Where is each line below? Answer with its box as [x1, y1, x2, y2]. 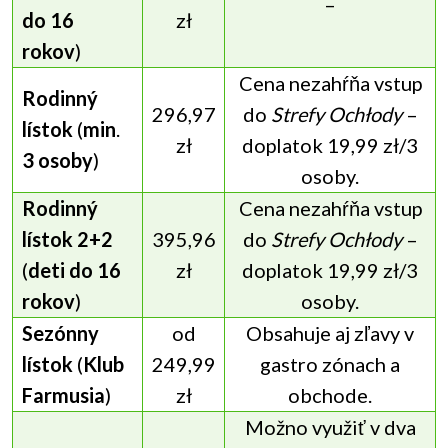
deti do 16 [27, 258, 121, 283]
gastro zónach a [260, 352, 401, 377]
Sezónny [21, 321, 99, 346]
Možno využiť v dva [244, 415, 416, 440]
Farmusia [21, 383, 105, 408]
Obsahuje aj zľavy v [246, 321, 415, 346]
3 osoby [21, 148, 93, 173]
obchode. [288, 383, 373, 408]
